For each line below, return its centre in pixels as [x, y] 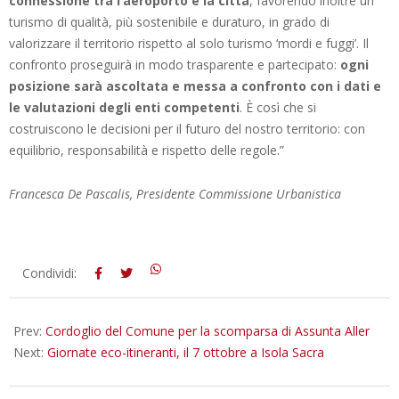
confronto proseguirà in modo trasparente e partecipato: [175, 64]
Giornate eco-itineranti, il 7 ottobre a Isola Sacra [186, 352]
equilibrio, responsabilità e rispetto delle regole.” [147, 150]
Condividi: [49, 273]
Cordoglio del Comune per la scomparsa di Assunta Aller [208, 330]
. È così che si [278, 107]
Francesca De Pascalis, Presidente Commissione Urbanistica [175, 193]
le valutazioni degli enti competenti [124, 107]
